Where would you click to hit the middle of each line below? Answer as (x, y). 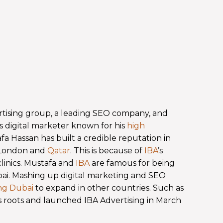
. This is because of (107, 150)
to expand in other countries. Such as (110, 188)
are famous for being (132, 163)
